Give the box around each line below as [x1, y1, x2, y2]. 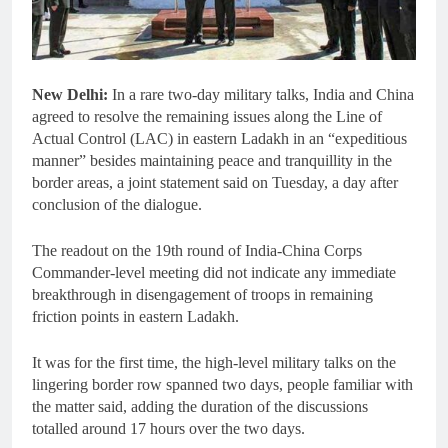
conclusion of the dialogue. [32, 196, 202, 214]
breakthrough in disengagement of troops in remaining [32, 286, 373, 304]
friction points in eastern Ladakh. [32, 308, 239, 326]
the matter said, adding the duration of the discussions [32, 398, 368, 416]
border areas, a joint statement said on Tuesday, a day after [32, 174, 398, 192]
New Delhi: [32, 86, 108, 104]
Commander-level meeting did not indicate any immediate [32, 264, 396, 282]
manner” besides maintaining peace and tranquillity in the [32, 152, 392, 170]
